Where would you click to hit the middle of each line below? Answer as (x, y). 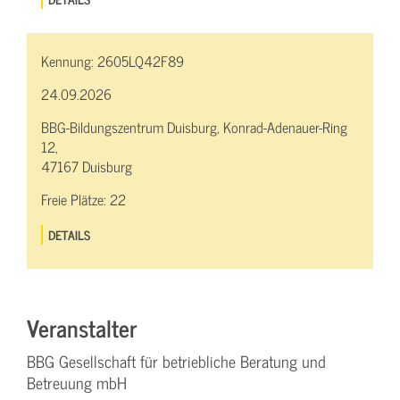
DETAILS (70, 235)
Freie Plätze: (75, 200)
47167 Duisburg (87, 167)
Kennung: (69, 61)
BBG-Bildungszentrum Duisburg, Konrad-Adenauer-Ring (194, 127)
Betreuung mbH (77, 383)
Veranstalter (82, 328)
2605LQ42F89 (141, 61)
